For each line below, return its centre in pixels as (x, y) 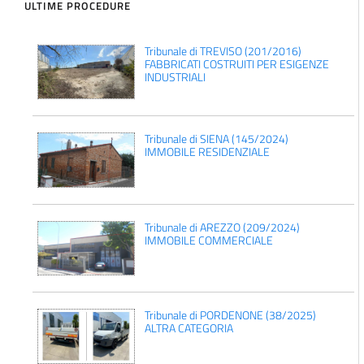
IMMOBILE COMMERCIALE (208, 240)
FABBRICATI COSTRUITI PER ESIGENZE (236, 63)
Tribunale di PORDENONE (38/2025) (230, 315)
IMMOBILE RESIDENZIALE (207, 152)
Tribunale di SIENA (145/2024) (216, 139)
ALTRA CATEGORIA (188, 328)
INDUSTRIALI (175, 76)
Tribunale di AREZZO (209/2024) (222, 227)
